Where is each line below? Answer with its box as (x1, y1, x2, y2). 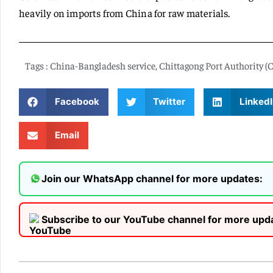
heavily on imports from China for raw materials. (19, 5, 230, 19)
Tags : (25, 58, 48, 71)
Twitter (153, 96, 185, 108)
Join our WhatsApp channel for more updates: (41, 172, 263, 185)
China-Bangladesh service (50, 58, 155, 71)
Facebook (54, 96, 99, 108)
